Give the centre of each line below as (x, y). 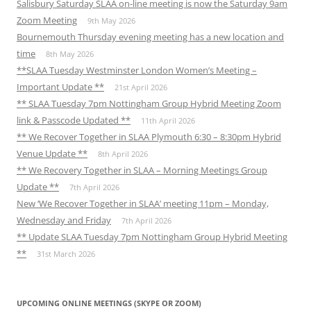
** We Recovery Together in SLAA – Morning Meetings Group (142, 170)
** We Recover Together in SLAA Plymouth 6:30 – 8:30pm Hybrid (149, 137)
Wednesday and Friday (64, 220)
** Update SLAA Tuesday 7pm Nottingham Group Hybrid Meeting (152, 237)
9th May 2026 (111, 21)
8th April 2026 (123, 154)
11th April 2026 (168, 121)
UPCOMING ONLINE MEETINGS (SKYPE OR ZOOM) (109, 303)
